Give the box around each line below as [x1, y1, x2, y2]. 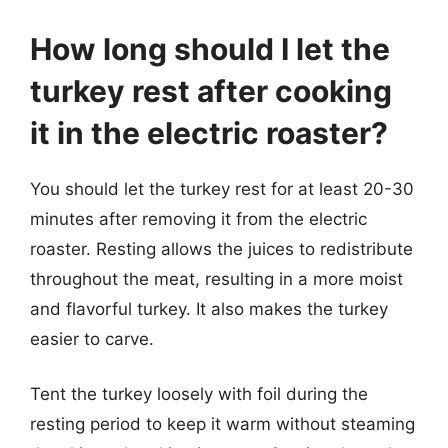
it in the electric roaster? [30, 114, 388, 151]
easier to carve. [30, 328, 154, 349]
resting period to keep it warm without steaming [30, 414, 415, 434]
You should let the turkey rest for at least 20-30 [30, 178, 414, 199]
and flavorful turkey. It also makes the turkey [30, 298, 388, 319]
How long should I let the [30, 30, 390, 67]
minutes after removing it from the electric [30, 208, 367, 229]
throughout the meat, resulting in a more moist [30, 268, 403, 289]
